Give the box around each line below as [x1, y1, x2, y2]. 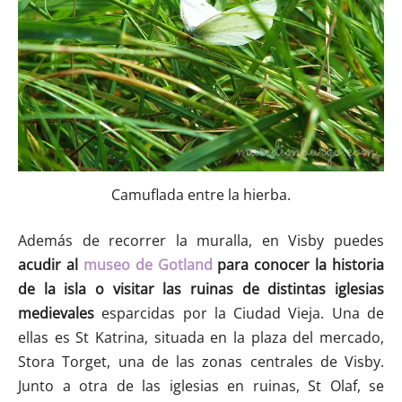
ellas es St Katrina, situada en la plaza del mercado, [18, 328, 384, 348]
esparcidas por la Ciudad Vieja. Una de [94, 303, 384, 324]
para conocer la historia [212, 255, 384, 275]
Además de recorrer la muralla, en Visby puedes [18, 231, 384, 251]
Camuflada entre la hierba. [111, 185, 291, 205]
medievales [18, 303, 94, 324]
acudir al [18, 255, 83, 275]
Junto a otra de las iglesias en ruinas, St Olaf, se [18, 376, 384, 397]
